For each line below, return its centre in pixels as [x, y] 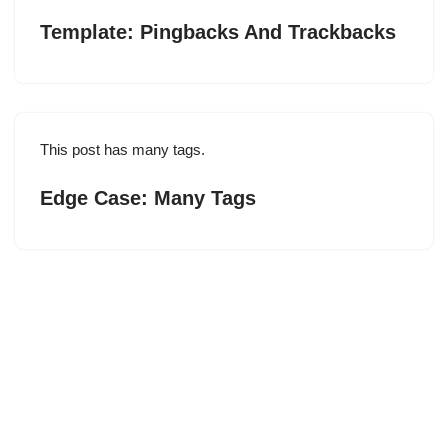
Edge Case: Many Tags [148, 198]
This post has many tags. [122, 149]
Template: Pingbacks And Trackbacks [218, 32]
